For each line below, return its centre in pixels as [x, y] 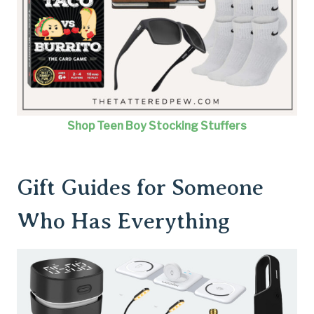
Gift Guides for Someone [140, 187]
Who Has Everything [123, 221]
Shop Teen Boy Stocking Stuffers [157, 126]
